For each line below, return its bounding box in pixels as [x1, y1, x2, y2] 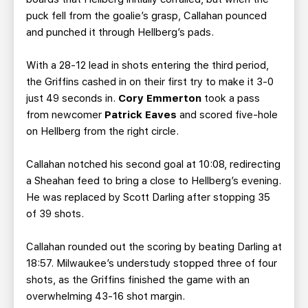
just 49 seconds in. [26, 92, 118, 104]
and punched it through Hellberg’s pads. [26, 26, 214, 38]
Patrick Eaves [104, 109, 177, 121]
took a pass [201, 92, 260, 104]
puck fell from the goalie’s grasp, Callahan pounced [26, 10, 267, 22]
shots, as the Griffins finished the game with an [26, 274, 250, 286]
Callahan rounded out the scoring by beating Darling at [26, 241, 282, 253]
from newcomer [26, 109, 104, 121]
